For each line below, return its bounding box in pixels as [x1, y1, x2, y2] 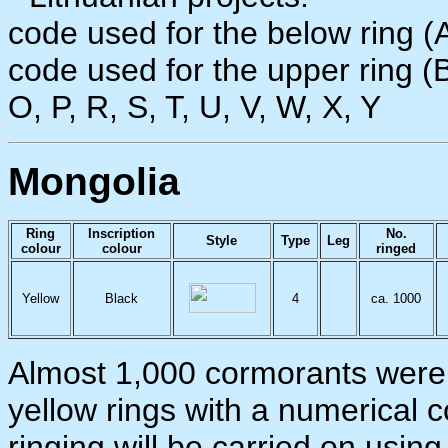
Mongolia [8, 160, 180, 203]
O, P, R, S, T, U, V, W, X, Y [8, 89, 381, 125]
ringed [376, 241, 417, 256]
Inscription [88, 226, 156, 241]
